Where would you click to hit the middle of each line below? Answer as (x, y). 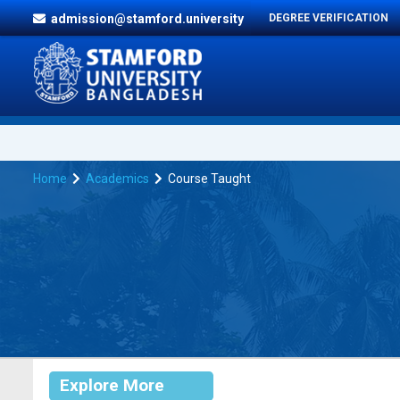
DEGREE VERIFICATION (329, 18)
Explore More (112, 385)
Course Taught (208, 179)
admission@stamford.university (145, 19)
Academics (117, 179)
